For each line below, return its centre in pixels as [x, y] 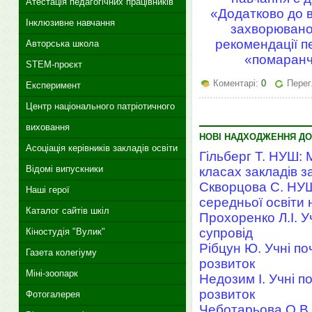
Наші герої [47, 190]
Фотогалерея [53, 294]
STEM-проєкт [54, 64]
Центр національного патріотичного [100, 106]
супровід [226, 233]
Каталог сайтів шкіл [67, 211]
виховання [47, 127]
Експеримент [53, 85]
